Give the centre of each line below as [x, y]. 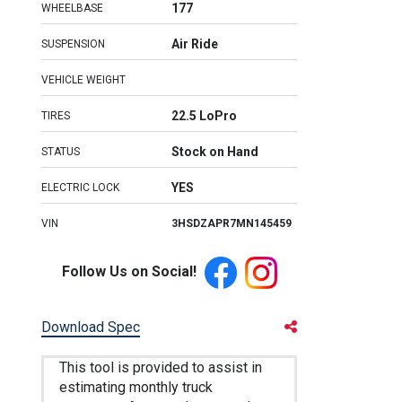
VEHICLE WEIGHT [83, 80]
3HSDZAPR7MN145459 [232, 223]
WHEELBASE [72, 8]
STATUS [61, 152]
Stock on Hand [215, 152]
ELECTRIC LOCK [80, 188]
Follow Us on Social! [129, 272]
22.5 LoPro [204, 116]
